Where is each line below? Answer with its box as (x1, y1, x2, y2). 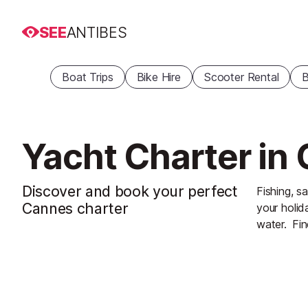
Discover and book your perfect (22, 182, 238, 200)
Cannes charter (22, 199, 129, 217)
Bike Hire (136, 70, 181, 84)
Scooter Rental (203, 70, 279, 84)
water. (256, 217, 287, 231)
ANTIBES (66, 23, 127, 41)
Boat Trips (62, 70, 113, 84)
